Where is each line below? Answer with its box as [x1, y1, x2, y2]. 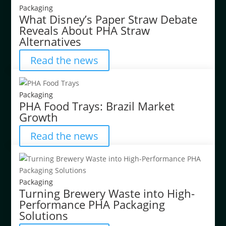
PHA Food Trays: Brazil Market [19, 98, 175, 114]
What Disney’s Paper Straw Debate [19, 11, 198, 27]
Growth [19, 109, 59, 125]
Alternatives [19, 33, 82, 49]
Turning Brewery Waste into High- [19, 185, 195, 201]
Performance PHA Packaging [19, 196, 165, 212]
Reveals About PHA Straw [19, 22, 150, 38]
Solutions [19, 207, 69, 223]
